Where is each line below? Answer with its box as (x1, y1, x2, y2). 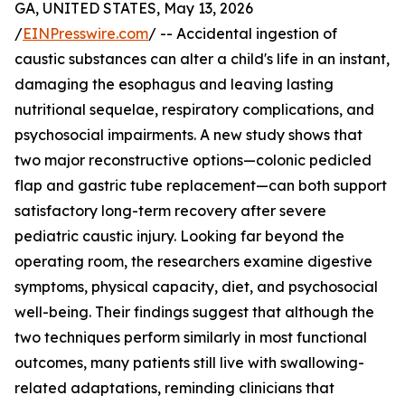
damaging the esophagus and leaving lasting (14, 75, 334, 93)
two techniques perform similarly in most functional (14, 328, 367, 346)
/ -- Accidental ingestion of (148, 24, 337, 42)
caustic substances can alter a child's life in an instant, (14, 50, 390, 68)
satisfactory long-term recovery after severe (14, 202, 326, 220)
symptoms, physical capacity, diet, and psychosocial (14, 278, 378, 296)
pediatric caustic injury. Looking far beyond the (14, 227, 344, 245)
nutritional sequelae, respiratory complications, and (14, 100, 374, 118)
